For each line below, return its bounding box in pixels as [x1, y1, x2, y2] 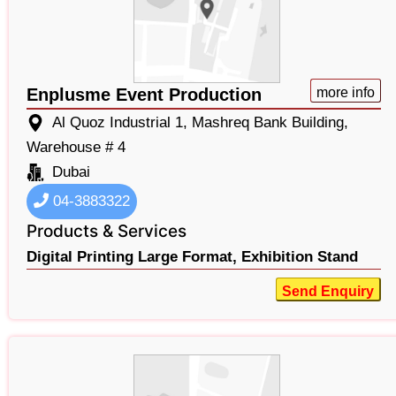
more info [316, 85, 375, 101]
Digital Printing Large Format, [27, 248, 237, 266]
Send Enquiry [281, 284, 374, 300]
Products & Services [27, 221, 187, 242]
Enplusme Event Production [27, 85, 262, 105]
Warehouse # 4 [27, 139, 126, 156]
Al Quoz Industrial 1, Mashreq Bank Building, [52, 114, 348, 132]
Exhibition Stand [241, 248, 358, 266]
